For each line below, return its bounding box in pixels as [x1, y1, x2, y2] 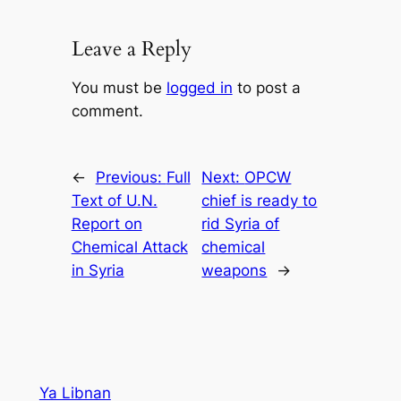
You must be [71, 78, 166, 97]
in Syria [71, 260, 124, 279]
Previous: [95, 167, 166, 186]
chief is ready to [201, 191, 318, 209]
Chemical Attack [71, 237, 188, 256]
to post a [232, 78, 301, 97]
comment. [71, 101, 143, 120]
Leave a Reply [71, 34, 192, 63]
